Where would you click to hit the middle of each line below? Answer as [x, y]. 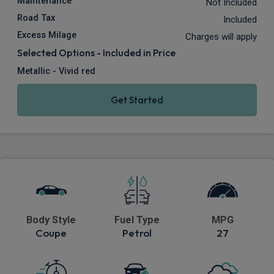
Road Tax [36, 18]
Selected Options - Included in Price [96, 53]
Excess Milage [47, 35]
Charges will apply [221, 37]
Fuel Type [137, 220]
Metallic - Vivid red [56, 72]
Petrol [137, 233]
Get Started [137, 100]
